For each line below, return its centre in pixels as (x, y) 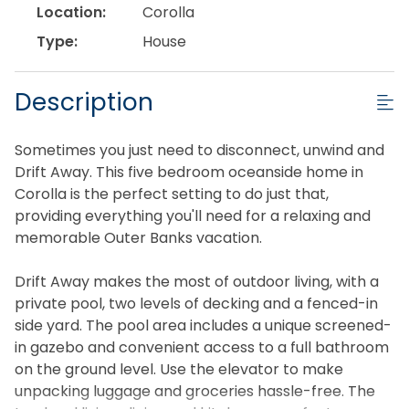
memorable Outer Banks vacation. (138, 237)
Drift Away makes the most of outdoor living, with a (197, 281)
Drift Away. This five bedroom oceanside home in (189, 172)
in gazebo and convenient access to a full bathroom (202, 347)
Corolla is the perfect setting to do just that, (172, 194)
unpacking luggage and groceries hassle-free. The (195, 391)
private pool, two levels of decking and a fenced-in (196, 303)
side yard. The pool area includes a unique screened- (203, 325)
